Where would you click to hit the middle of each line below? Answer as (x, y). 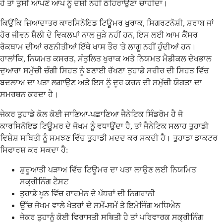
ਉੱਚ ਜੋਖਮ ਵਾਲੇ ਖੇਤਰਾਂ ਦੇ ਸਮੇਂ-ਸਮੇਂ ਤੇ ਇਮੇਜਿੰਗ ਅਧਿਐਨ (100, 205)
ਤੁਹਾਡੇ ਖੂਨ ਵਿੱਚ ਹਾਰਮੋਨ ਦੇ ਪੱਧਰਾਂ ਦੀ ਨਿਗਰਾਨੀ (87, 193)
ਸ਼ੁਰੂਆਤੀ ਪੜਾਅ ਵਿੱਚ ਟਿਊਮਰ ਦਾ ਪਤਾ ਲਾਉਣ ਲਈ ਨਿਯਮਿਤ (108, 169)
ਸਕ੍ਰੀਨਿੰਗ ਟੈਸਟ (44, 181)
